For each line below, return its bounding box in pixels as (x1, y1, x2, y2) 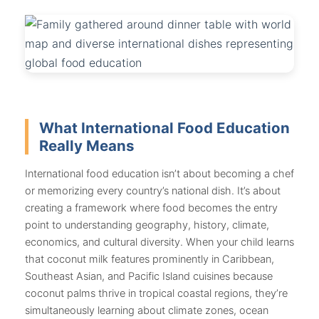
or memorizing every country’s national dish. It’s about (25, 184, 281, 197)
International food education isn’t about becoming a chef (25, 167, 294, 180)
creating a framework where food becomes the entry (25, 201, 278, 214)
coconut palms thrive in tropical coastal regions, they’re (25, 286, 288, 300)
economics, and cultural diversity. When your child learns (25, 235, 294, 249)
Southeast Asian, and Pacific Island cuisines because (25, 269, 273, 283)
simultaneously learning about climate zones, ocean (25, 303, 268, 317)
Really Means (39, 137, 134, 155)
